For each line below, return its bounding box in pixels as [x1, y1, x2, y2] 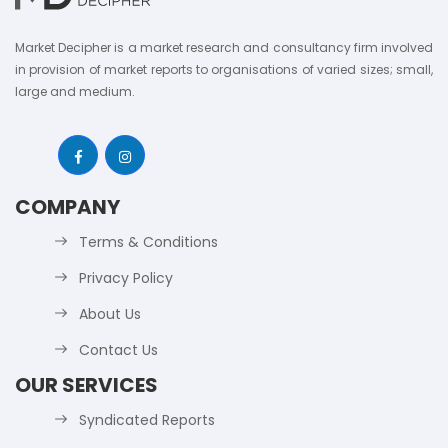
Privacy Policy [79, 268, 173, 288]
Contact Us [79, 340, 158, 360]
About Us [79, 304, 141, 324]
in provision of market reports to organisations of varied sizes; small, [15, 61, 433, 78]
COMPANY [15, 193, 120, 221]
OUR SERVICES [15, 371, 158, 399]
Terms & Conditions [79, 232, 218, 252]
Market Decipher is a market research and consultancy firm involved [15, 39, 433, 56]
